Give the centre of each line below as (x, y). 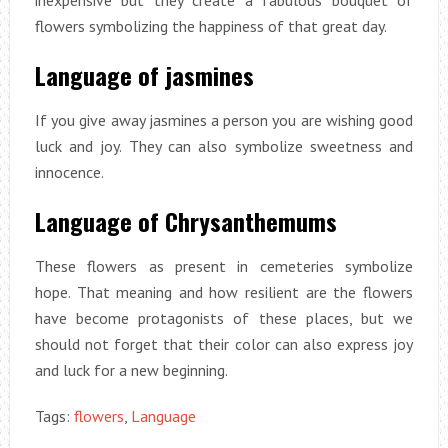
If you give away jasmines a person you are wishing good (224, 120)
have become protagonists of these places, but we (224, 318)
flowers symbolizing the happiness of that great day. (210, 26)
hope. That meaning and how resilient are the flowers (224, 292)
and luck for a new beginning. (131, 370)
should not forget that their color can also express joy (224, 344)
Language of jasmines (144, 75)
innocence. (69, 172)
